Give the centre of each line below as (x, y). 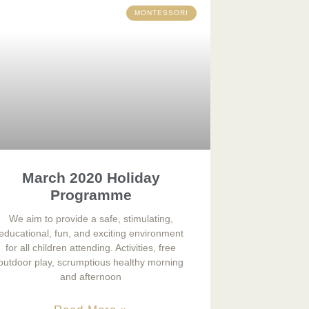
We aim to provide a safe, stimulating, (91, 218)
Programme (91, 195)
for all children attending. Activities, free (91, 247)
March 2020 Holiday (91, 177)
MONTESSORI (162, 13)
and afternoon (91, 276)
